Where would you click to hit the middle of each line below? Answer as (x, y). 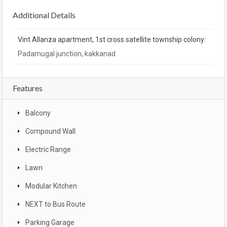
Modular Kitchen (51, 186)
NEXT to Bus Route (55, 204)
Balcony (38, 113)
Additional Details (44, 15)
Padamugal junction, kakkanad (67, 54)
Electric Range (48, 150)
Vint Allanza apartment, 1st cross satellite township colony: (112, 40)
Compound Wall (50, 131)
